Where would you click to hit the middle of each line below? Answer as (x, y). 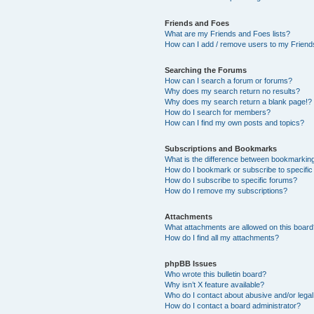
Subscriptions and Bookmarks (221, 148)
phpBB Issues (191, 263)
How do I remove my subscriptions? (226, 190)
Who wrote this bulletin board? (216, 274)
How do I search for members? (218, 112)
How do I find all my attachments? (222, 237)
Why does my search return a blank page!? (239, 101)
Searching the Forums (206, 70)
